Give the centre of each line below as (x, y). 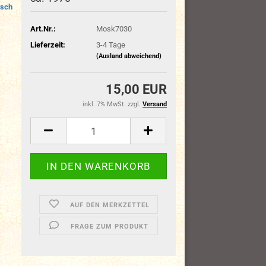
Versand (155, 104)
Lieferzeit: (48, 45)
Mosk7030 (114, 28)
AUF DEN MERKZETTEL (110, 205)
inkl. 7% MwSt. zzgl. (113, 104)
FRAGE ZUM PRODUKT (110, 227)
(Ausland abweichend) (129, 56)
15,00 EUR (136, 89)
